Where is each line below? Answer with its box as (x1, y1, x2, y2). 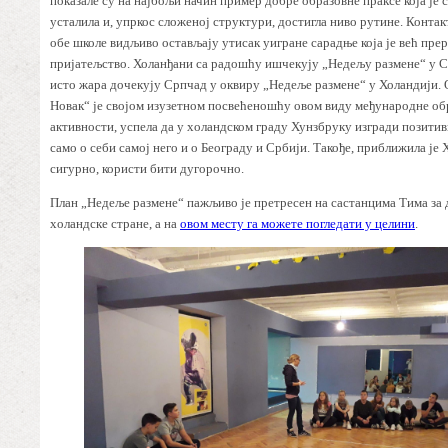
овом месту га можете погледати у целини (180, 216, 415, 231)
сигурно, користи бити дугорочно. (50, 161, 244, 176)
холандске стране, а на (50, 216, 180, 231)
